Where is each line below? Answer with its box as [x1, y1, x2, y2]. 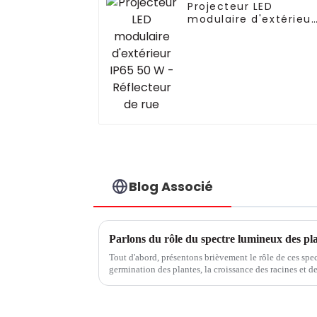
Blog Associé [129, 177, 214, 195]
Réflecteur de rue [188, 38, 293, 52]
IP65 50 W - [188, 25, 255, 40]
